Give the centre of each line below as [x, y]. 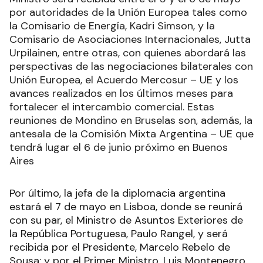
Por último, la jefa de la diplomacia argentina [117, 193]
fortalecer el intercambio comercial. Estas [112, 107]
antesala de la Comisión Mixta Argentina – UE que [131, 134]
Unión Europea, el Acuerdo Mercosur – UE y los [124, 80]
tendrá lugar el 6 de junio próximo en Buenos [119, 147]
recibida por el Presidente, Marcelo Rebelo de [120, 247]
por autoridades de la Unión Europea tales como [128, 12]
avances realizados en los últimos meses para [121, 93]
